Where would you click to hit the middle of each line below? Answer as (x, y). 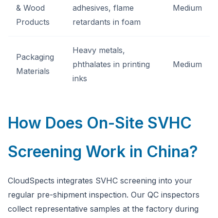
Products (33, 22)
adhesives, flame (103, 8)
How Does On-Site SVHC (100, 123)
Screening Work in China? (103, 152)
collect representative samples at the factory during (103, 209)
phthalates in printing (111, 64)
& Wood (30, 8)
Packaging (35, 57)
